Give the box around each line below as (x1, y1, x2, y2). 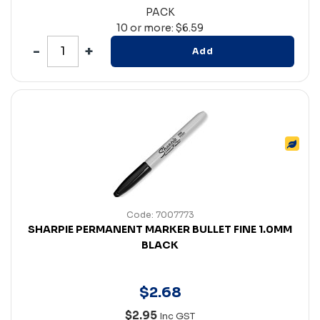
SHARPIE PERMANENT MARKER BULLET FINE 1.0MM (28, 222, 292, 236)
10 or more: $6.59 (116, 21, 204, 34)
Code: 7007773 (126, 209, 194, 220)
